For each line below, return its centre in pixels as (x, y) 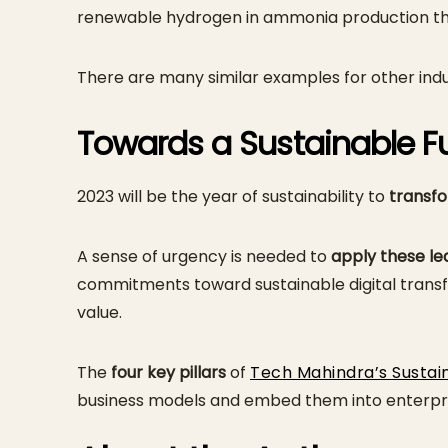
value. (99, 313)
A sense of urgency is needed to (204, 257)
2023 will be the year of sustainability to (233, 197)
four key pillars (168, 373)
